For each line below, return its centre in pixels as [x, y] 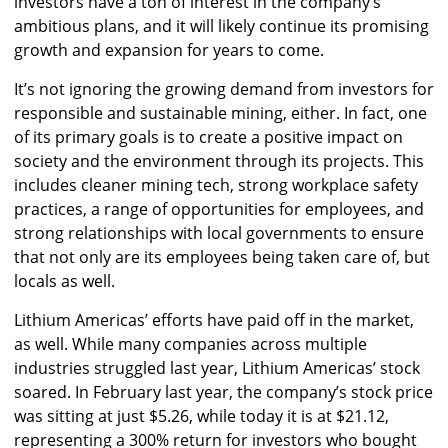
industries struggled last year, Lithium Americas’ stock [217, 368]
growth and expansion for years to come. [169, 50]
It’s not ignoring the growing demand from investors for [224, 89]
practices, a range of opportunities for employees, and [219, 209]
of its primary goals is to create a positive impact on [208, 137]
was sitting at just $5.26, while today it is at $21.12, [201, 416]
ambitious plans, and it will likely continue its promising [221, 26]
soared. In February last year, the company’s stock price [223, 392]
